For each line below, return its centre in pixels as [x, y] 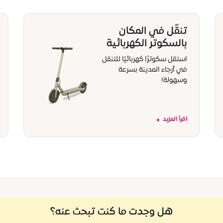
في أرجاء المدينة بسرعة [153, 70]
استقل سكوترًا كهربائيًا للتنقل [144, 60]
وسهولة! [174, 81]
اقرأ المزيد [175, 120]
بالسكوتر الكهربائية [147, 44]
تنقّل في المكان [153, 32]
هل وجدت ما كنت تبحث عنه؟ [111, 212]
